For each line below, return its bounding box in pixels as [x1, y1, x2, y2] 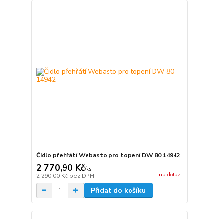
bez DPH [69, 172, 94, 180]
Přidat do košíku [90, 185, 146, 195]
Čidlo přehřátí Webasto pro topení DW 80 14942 [36, 151, 180, 159]
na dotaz [158, 171, 181, 178]
